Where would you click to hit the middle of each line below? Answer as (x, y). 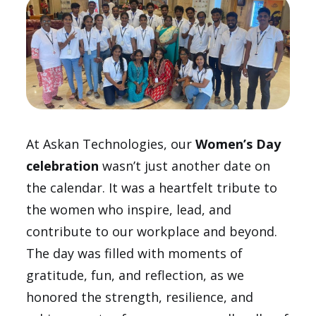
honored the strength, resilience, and (140, 297)
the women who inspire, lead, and (129, 209)
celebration (63, 165)
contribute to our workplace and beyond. (152, 231)
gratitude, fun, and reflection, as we (135, 275)
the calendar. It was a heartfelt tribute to (152, 187)
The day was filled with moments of (135, 253)
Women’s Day (238, 144)
